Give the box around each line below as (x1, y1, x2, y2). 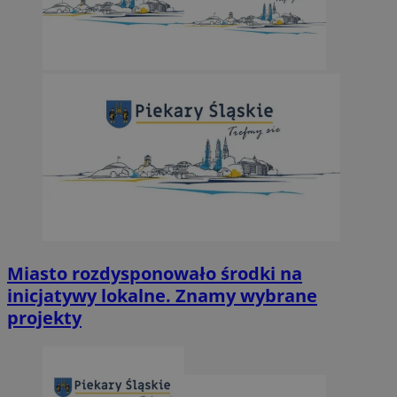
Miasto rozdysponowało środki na (7, 261, 302, 286)
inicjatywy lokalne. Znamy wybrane (7, 284, 317, 308)
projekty (7, 306, 82, 331)
